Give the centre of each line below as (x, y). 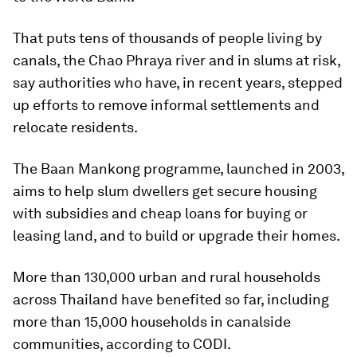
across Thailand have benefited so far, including (171, 299)
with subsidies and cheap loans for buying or (160, 213)
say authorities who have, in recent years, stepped (178, 82)
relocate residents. (75, 127)
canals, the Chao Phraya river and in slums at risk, (177, 60)
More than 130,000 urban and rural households (167, 277)
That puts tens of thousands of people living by (167, 38)
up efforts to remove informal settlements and (166, 105)
